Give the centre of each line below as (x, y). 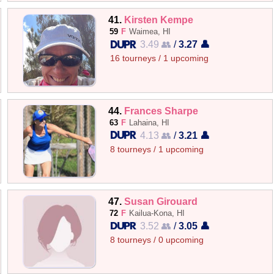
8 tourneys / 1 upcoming (157, 149)
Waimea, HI (150, 32)
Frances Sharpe (161, 110)
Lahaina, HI (150, 122)
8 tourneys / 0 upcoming (157, 240)
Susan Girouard (161, 201)
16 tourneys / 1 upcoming (160, 59)
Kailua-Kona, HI (157, 213)
